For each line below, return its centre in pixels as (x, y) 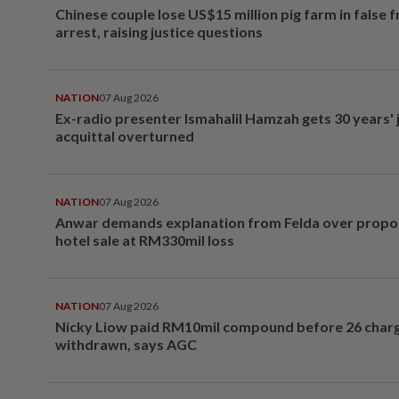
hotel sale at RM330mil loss (145, 240)
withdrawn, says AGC (126, 345)
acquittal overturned (125, 136)
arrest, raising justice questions (159, 32)
